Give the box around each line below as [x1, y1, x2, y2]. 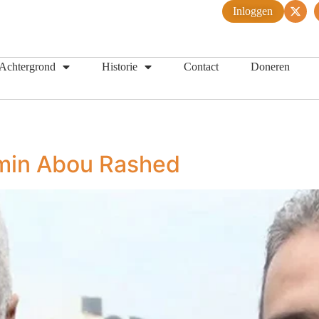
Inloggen [233, 4, 273, 18]
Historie [102, 60, 137, 73]
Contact [184, 60, 219, 73]
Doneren [251, 60, 290, 73]
